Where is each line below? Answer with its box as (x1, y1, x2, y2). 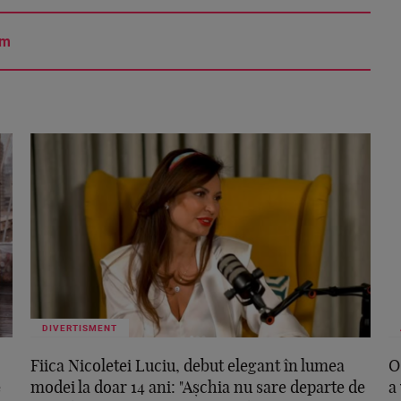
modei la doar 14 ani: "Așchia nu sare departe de (30, 380, 365, 397)
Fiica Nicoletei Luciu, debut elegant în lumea (30, 359, 345, 376)
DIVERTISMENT (42, 321, 117, 335)
